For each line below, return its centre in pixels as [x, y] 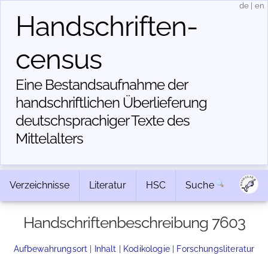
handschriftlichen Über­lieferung [111, 103]
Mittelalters [49, 138]
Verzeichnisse [39, 185]
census [59, 59]
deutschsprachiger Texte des [103, 121]
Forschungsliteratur [216, 249]
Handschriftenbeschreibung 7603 [134, 223]
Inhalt [105, 249]
